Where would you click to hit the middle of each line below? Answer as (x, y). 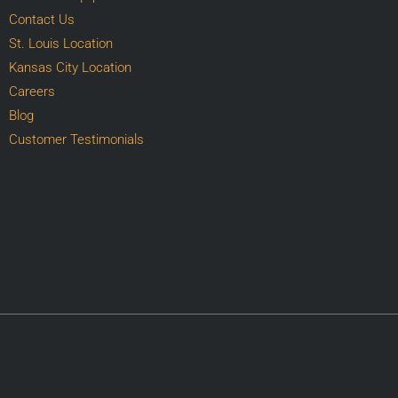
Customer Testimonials (76, 139)
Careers (32, 91)
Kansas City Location (70, 67)
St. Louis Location (60, 43)
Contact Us (41, 19)
